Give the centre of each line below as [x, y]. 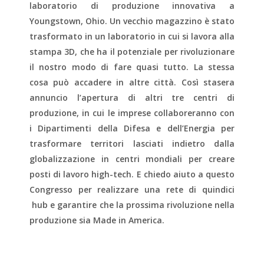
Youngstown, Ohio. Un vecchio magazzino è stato [132, 21]
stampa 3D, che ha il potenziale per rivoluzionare [132, 52]
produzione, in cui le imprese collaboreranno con [132, 113]
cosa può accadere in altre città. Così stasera [132, 82]
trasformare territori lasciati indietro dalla [132, 143]
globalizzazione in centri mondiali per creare [132, 159]
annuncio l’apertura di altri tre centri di [132, 98]
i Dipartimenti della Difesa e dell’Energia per [132, 128]
